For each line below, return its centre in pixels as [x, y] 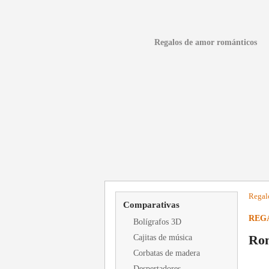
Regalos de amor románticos [206, 42]
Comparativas [151, 205]
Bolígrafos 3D [157, 222]
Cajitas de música [163, 237]
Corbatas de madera [167, 253]
